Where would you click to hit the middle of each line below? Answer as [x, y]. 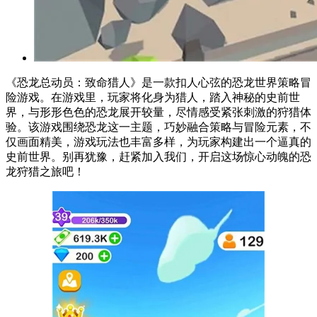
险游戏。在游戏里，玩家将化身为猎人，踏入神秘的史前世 [153, 97]
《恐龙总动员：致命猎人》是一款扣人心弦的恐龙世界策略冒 [158, 82]
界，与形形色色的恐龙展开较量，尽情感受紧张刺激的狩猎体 [158, 112]
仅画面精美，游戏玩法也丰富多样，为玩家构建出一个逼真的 [158, 142]
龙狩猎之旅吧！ [45, 171]
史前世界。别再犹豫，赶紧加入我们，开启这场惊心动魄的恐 [158, 156]
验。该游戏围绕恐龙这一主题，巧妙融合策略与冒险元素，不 [158, 127]
